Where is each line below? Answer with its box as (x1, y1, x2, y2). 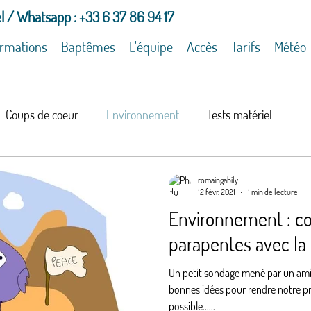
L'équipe (129, 37, 173, 56)
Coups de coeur (6, 106, 78, 122)
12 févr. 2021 (198, 187, 235, 197)
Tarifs (231, 37, 260, 56)
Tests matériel (207, 106, 272, 122)
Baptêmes (61, 37, 115, 56)
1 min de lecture (248, 187, 298, 197)
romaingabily (198, 175, 238, 185)
